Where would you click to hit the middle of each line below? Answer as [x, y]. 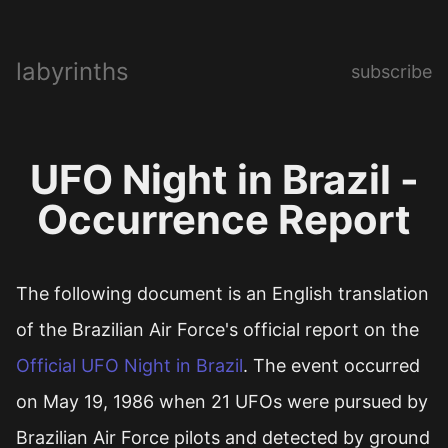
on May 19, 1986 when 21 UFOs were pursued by [222, 401]
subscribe [391, 71]
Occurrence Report [224, 219]
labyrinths [72, 71]
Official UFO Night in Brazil [129, 365]
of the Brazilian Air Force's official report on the [217, 329]
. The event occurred [331, 365]
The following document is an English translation [222, 293]
